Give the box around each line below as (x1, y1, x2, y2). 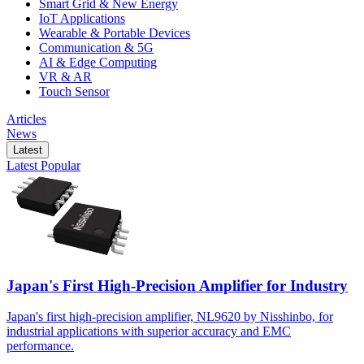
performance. (6, 339, 74, 353)
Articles (6, 111, 46, 126)
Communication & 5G (39, 40, 154, 54)
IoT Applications (39, 11, 125, 25)
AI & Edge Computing (39, 54, 157, 69)
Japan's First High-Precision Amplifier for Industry (6, 276, 348, 294)
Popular (41, 158, 80, 172)
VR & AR (39, 69, 92, 84)
